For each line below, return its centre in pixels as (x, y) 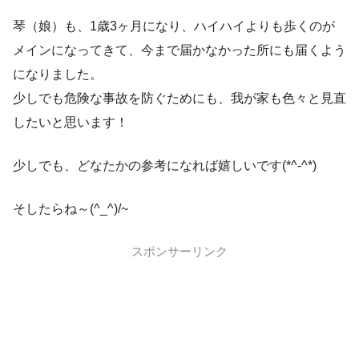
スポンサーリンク (179, 252)
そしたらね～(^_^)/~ (71, 209)
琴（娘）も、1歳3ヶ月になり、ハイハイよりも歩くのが (174, 26)
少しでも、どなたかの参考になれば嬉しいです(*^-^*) (165, 166)
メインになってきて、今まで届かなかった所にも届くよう (179, 50)
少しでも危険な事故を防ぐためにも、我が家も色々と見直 (179, 99)
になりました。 (58, 75)
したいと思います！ (71, 123)
